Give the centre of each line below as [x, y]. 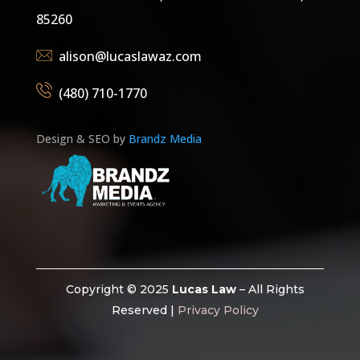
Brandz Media [165, 139]
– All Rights [271, 290]
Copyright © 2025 [119, 290]
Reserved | [145, 311]
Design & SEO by [82, 139]
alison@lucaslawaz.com [130, 57]
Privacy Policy [219, 311]
